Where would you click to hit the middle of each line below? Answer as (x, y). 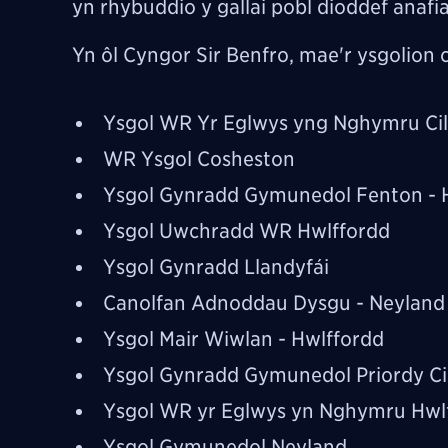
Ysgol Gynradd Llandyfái (216, 266)
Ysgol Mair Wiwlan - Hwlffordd (243, 338)
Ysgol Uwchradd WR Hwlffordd (246, 230)
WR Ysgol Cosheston (199, 158)
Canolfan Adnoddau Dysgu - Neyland (274, 302)
